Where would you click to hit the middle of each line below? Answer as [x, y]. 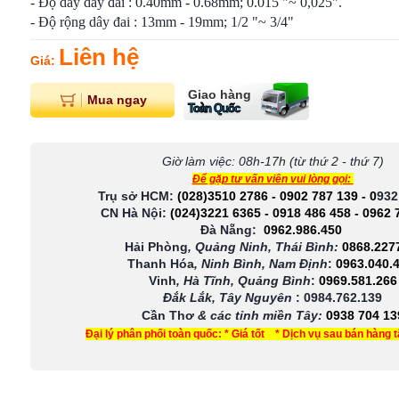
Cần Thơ [169, 315]
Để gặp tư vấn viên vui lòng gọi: [271, 179]
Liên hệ [99, 57]
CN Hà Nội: [134, 213]
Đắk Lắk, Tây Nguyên [229, 297]
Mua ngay [117, 99]
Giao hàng [220, 94]
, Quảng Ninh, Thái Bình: [263, 247]
